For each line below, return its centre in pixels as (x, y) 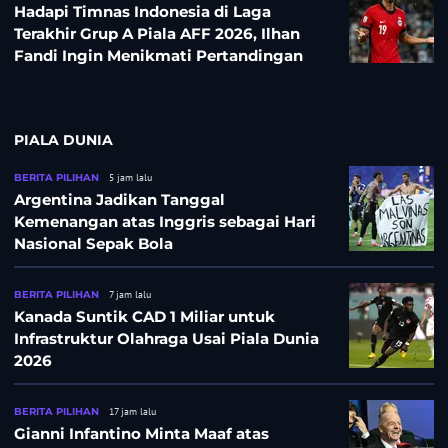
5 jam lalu (130, 178)
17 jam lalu (132, 412)
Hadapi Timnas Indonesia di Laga (142, 12)
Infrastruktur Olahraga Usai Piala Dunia (166, 339)
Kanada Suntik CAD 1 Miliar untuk (144, 317)
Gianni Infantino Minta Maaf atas (141, 434)
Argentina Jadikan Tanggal (119, 200)
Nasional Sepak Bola (93, 244)
